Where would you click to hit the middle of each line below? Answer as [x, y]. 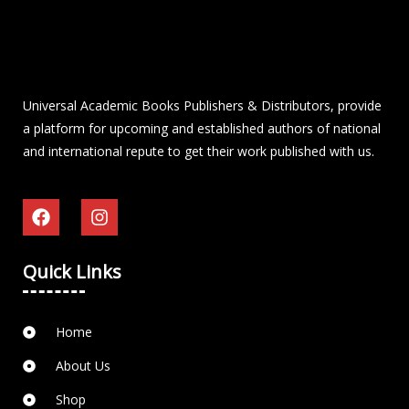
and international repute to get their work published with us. [199, 152]
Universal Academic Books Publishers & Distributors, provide [202, 106]
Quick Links [72, 272]
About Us [83, 366]
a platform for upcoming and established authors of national [202, 129]
